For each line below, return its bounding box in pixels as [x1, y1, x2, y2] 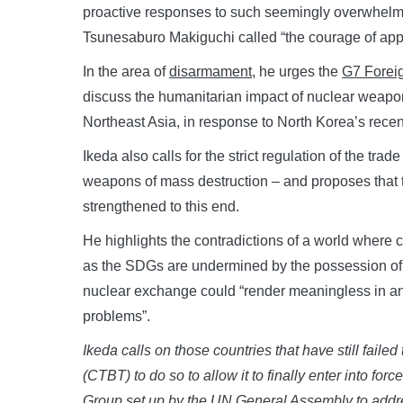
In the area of [83, 63, 169, 79]
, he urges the [252, 63, 342, 79]
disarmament [169, 63, 252, 79]
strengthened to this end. [83, 198, 239, 214]
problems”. [83, 308, 150, 324]
